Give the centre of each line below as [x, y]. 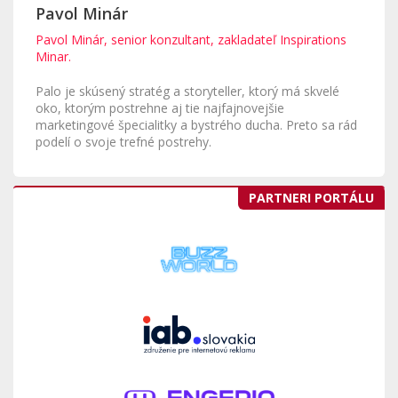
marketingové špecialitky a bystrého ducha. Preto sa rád [196, 125]
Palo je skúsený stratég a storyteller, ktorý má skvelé [187, 91]
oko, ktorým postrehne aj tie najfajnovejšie [160, 108]
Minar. [53, 56]
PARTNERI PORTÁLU [311, 198]
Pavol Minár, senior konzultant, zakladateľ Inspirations [191, 40]
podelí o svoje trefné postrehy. [123, 142]
